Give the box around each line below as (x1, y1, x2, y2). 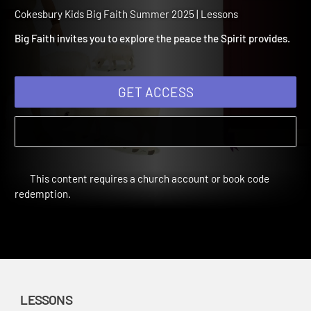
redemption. (15, 213, 75, 227)
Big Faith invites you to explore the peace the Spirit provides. (15, 50, 306, 64)
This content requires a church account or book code (29, 197, 284, 211)
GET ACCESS (124, 104, 204, 121)
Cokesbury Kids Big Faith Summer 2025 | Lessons (15, 24, 251, 38)
